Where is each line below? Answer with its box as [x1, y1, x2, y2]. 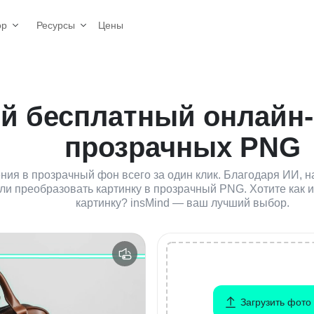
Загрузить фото [240, 296, 312, 308]
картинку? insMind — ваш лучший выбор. [75, 197, 289, 209]
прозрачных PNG [64, 132, 301, 163]
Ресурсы [36, 20, 75, 31]
